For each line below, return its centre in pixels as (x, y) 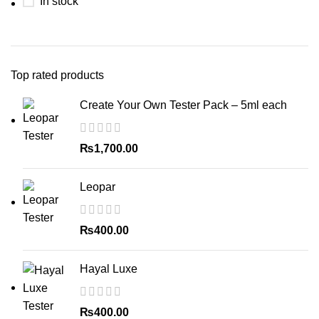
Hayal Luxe (109, 269)
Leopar (98, 187)
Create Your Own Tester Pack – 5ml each (183, 105)
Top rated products (57, 75)
